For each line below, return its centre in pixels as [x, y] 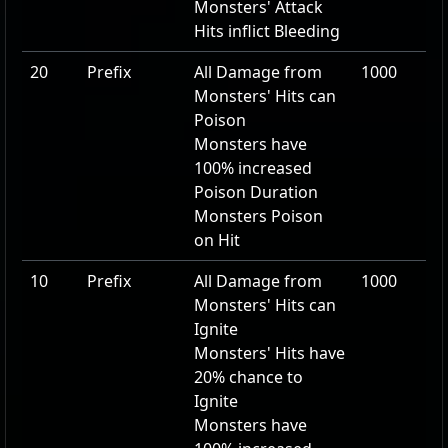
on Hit [217, 240]
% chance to [257, 377]
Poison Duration [256, 192]
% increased [266, 168]
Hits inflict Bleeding [267, 31]
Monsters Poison [258, 216]
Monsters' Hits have [269, 353]
